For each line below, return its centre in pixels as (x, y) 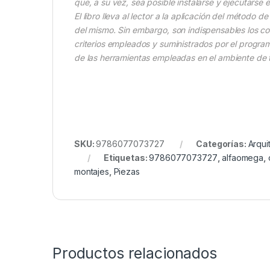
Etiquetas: (126, 158)
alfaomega (243, 158)
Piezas (127, 172)
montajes (92, 172)
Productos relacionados (135, 253)
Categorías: (222, 144)
